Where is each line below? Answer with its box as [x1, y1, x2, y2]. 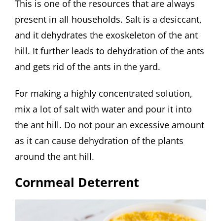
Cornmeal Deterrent [15, 174, 139, 191]
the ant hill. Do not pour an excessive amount [15, 118, 204, 131]
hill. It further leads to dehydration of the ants [15, 44, 204, 57]
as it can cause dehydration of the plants [15, 134, 184, 147]
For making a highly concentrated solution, [15, 87, 192, 99]
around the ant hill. [15, 150, 94, 162]
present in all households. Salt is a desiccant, [15, 13, 202, 25]
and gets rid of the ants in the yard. [15, 60, 160, 73]
